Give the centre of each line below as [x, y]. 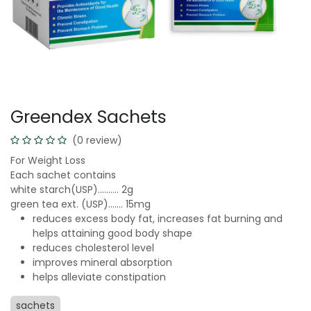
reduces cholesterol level [93, 247]
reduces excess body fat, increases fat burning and [158, 218]
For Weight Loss [48, 160]
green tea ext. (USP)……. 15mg [81, 204]
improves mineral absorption [102, 262]
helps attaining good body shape [112, 233]
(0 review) [97, 140]
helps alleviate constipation [99, 277]
